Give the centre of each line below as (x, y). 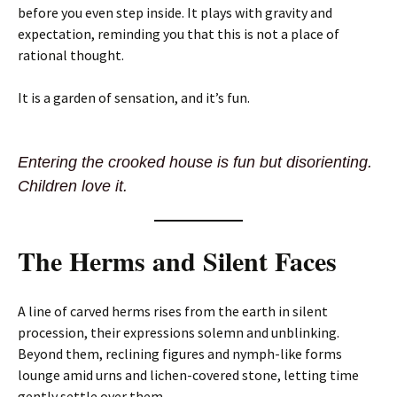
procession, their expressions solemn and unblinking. (179, 332)
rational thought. (71, 55)
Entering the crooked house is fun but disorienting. (195, 162)
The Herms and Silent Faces (177, 261)
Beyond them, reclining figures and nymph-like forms (180, 354)
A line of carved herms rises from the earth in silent (173, 311)
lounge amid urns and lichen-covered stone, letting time (188, 375)
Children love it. (73, 186)
